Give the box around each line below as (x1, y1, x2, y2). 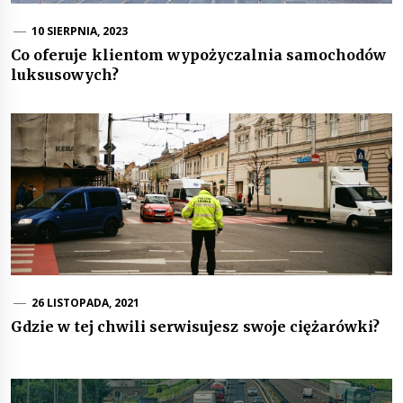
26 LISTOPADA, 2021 (31, 295, 140, 311)
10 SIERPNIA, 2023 (31, 23, 129, 40)
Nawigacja (11, 364, 118, 390)
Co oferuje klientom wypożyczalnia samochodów (11, 46, 387, 65)
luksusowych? (11, 66, 119, 85)
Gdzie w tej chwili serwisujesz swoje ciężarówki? (11, 318, 380, 336)
